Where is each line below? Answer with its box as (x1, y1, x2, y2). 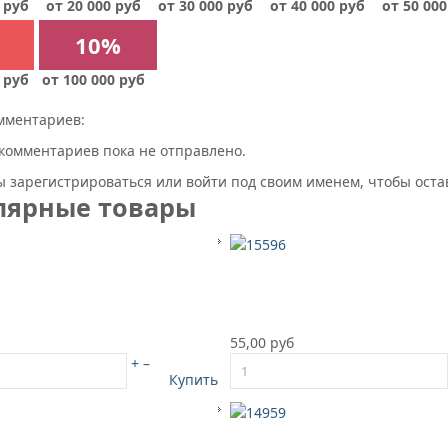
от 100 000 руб (41, 69, 145, 89)
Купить (169, 369, 218, 389)
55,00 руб (230, 332, 294, 352)
